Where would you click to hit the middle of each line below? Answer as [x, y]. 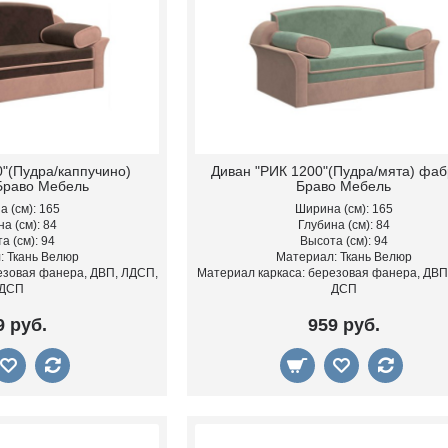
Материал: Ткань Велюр [343, 257]
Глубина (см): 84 [343, 225]
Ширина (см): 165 [343, 209]
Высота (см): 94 [343, 241]
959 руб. [343, 325]
